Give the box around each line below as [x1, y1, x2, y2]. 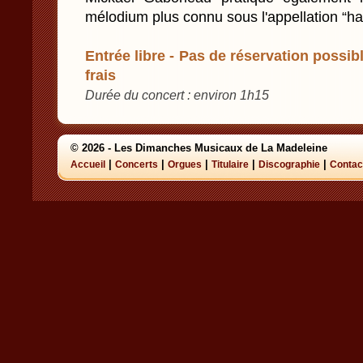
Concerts [115, 159, 158, 170]
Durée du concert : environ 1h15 [85, 88, 269, 102]
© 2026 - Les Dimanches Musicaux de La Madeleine [70, 142, 327, 154]
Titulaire [211, 159, 249, 170]
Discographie [258, 159, 320, 170]
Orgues [168, 159, 202, 170]
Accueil [70, 159, 105, 170]
